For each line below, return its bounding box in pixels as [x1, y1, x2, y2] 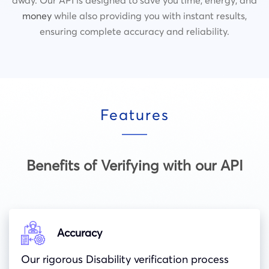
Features [100, 105, 169, 124]
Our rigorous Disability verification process [21, 252, 229, 266]
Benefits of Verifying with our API [26, 156, 243, 174]
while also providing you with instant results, [52, 9, 247, 22]
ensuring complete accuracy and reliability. [40, 25, 229, 37]
